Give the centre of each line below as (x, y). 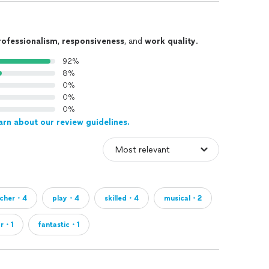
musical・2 (183, 198)
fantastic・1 (59, 225)
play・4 (66, 198)
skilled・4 (122, 198)
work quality (170, 41)
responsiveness (93, 41)
